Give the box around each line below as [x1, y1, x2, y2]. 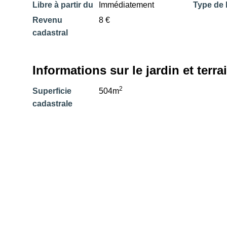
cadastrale [32, 99, 72, 108]
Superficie [32, 87, 71, 96]
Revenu [32, 15, 62, 24]
